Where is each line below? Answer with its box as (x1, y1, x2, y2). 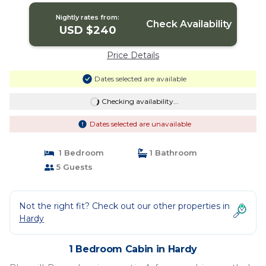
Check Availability (145, 18, 232, 30)
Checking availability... (101, 97, 179, 106)
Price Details (107, 50, 159, 61)
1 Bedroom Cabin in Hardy (68, 243, 198, 255)
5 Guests (53, 162, 93, 172)
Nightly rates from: (56, 13, 120, 21)
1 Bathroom (147, 148, 197, 157)
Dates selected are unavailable (89, 119, 191, 128)
